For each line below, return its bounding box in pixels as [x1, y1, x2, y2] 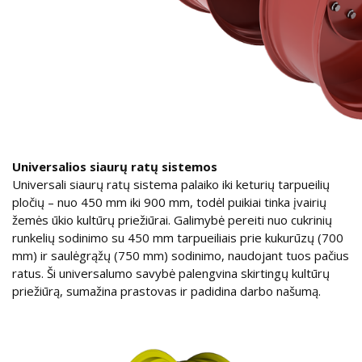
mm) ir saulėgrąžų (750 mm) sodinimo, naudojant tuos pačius [12, 246, 349, 263]
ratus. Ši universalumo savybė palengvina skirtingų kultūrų [12, 264, 330, 281]
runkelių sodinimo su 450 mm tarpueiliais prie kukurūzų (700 [12, 229, 343, 246]
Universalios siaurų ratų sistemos [12, 158, 217, 175]
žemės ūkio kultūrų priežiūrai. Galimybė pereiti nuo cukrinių [12, 211, 332, 228]
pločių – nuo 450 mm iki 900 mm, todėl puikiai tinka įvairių [12, 193, 326, 210]
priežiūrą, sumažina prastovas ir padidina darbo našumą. [12, 282, 321, 299]
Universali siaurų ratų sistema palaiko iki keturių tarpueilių [12, 175, 330, 192]
